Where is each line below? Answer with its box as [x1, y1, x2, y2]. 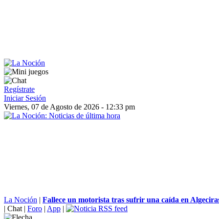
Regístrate [4, 85, 35, 93]
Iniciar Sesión [4, 94, 46, 102]
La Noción [4, 196, 37, 204]
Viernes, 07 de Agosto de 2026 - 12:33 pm [4, 103, 135, 111]
